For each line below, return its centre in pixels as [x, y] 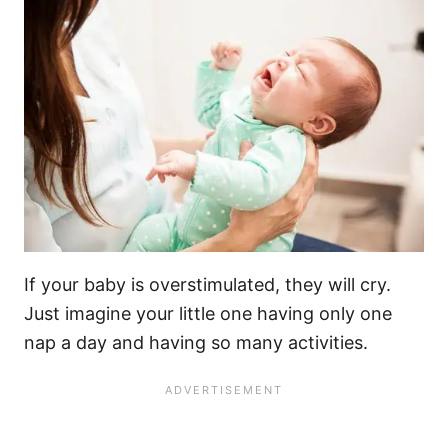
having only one [322, 313]
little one [215, 313]
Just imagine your [101, 313]
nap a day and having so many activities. [196, 342]
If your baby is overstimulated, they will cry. [207, 284]
